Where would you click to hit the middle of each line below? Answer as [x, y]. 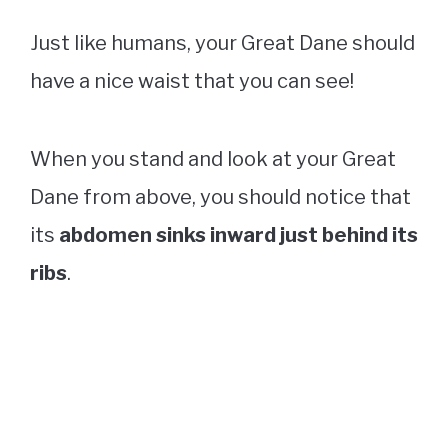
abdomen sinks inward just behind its [238, 235]
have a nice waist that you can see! [192, 81]
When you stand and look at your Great [213, 159]
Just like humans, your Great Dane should [222, 43]
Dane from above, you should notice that [220, 197]
